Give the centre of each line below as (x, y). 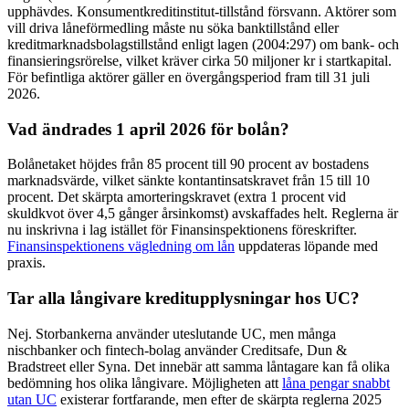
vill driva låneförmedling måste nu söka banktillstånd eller (173, 27)
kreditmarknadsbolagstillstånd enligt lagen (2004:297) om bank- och (203, 44)
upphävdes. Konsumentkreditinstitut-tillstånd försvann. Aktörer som (202, 11)
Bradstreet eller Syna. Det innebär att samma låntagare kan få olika (199, 366)
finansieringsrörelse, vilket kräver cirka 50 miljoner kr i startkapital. (199, 60)
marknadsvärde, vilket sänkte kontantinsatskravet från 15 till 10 (189, 181)
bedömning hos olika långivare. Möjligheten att (145, 383)
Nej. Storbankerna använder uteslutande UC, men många (172, 333)
